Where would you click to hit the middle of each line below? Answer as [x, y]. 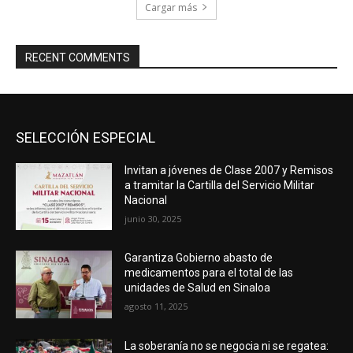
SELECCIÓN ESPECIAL [85, 137]
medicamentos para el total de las [209, 273]
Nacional [146, 200]
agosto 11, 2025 [156, 307]
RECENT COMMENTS [78, 57]
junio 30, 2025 [153, 218]
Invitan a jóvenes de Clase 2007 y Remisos [229, 170]
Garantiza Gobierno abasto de [199, 258]
